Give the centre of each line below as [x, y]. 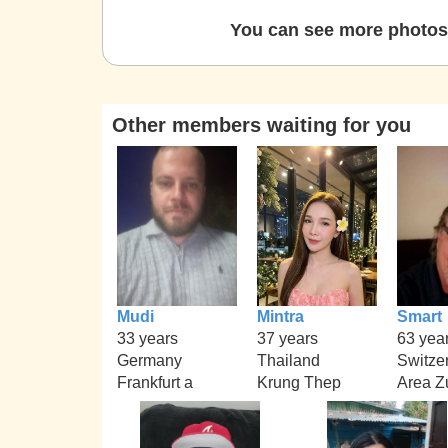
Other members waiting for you [261, 125]
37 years [287, 338]
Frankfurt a [155, 382]
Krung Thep [299, 382]
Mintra [280, 316]
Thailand [288, 360]
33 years [147, 338]
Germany [149, 360]
